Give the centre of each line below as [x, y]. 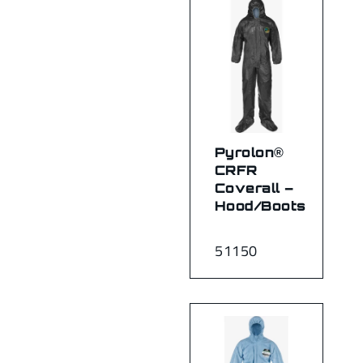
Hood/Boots [261, 205]
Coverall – [254, 188]
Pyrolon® [250, 152]
